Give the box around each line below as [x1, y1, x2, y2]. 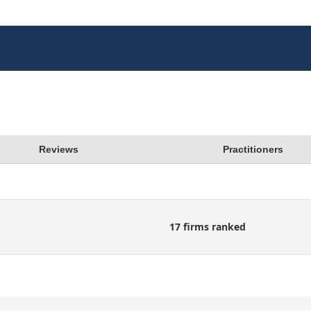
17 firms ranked [169, 220, 246, 233]
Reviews [38, 144, 78, 155]
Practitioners [222, 144, 283, 155]
